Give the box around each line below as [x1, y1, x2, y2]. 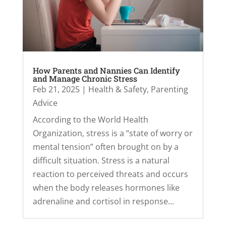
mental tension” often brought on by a [32, 141, 179, 153]
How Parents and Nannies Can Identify [32, 65, 180, 76]
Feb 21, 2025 [32, 84, 80, 95]
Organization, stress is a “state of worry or [32, 128, 193, 139]
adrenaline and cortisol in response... [32, 196, 174, 207]
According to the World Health [32, 114, 148, 126]
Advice [32, 97, 58, 109]
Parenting [150, 84, 188, 95]
